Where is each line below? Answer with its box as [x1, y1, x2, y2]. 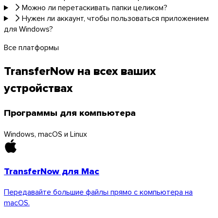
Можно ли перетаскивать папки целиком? [21, 2, 167, 13]
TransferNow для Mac [4, 164, 99, 178]
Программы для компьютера [4, 106, 136, 120]
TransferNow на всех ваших [4, 62, 156, 80]
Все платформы [4, 42, 59, 53]
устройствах [4, 79, 73, 97]
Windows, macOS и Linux [4, 128, 87, 139]
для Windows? [4, 23, 53, 35]
